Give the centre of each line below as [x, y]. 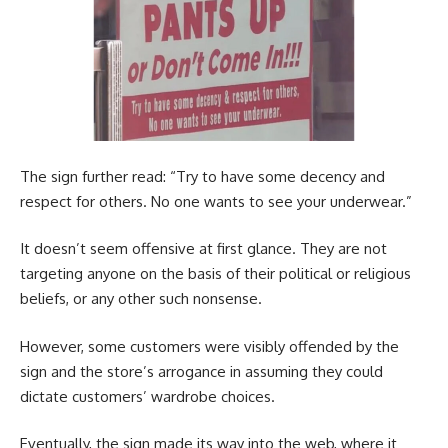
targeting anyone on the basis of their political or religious [215, 274]
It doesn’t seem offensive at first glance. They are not [203, 249]
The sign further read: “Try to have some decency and [202, 176]
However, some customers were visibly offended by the [209, 346]
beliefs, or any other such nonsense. [141, 299]
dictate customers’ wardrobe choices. [147, 396]
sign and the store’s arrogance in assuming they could [201, 371]
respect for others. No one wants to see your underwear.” [216, 201]
